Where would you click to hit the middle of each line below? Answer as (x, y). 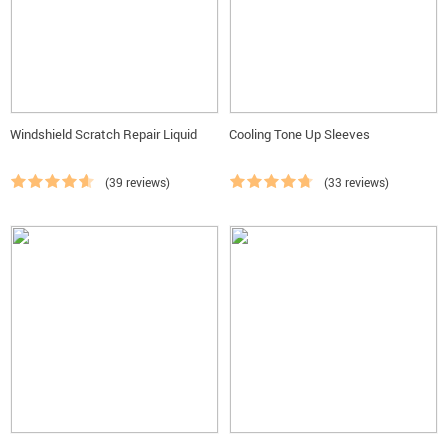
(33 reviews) (356, 182)
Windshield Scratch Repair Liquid (103, 134)
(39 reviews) (137, 182)
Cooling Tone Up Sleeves (299, 134)
